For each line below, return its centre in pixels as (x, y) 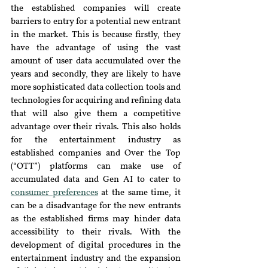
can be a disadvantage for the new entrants (96, 206)
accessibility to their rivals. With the (96, 232)
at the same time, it (139, 193)
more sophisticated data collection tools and (96, 88)
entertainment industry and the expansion (96, 259)
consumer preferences (54, 193)
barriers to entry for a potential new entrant (96, 22)
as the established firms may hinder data (96, 219)
